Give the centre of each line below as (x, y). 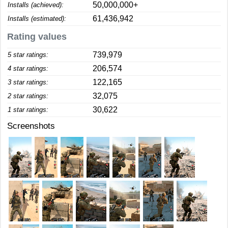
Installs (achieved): (36, 5)
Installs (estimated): (37, 19)
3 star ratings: (28, 82)
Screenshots (31, 126)
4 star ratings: (28, 68)
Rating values (37, 37)
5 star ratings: (28, 55)
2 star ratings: (28, 96)
